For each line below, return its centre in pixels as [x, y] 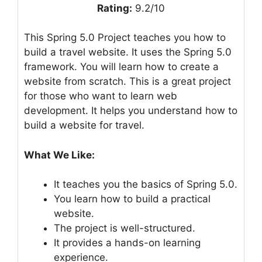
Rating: [115, 8]
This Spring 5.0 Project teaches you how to [125, 38]
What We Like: [59, 155]
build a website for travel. [84, 125]
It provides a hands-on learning [127, 243]
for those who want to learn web [101, 96]
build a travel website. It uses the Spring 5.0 [128, 52]
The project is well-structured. [125, 228]
